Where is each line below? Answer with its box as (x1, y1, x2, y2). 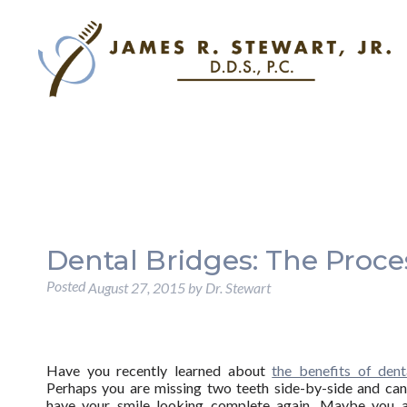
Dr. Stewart (204, 279, 271, 297)
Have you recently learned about (45, 362, 273, 380)
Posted (45, 277, 88, 294)
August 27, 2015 (87, 279, 185, 297)
